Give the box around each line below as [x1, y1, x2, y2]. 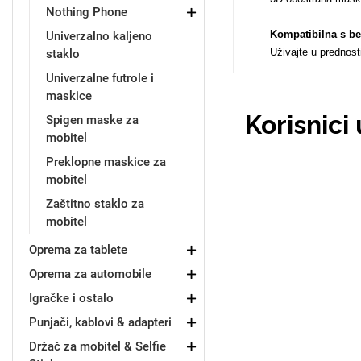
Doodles [66, 106, 111, 121]
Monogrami [57, 234, 120, 249]
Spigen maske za [46, 113, 139, 127]
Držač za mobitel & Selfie [29, 339, 166, 354]
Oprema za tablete [29, 243, 127, 257]
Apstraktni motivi [219, 106, 313, 121]
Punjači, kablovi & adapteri [29, 315, 172, 330]
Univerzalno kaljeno [46, 29, 152, 44]
